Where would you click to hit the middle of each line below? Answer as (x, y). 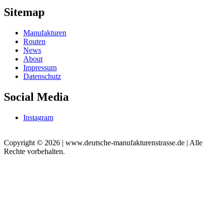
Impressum (40, 67)
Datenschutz (42, 76)
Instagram (38, 117)
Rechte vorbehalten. (34, 151)
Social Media (36, 97)
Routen (34, 41)
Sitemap (24, 12)
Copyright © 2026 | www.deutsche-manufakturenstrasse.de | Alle (103, 142)
